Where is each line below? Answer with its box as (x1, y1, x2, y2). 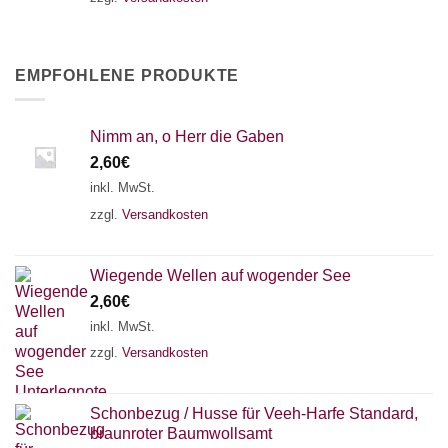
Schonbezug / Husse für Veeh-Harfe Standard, (90, 405, 418, 423)
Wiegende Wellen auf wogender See (90, 266, 351, 284)
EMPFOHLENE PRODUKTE (15, 66, 240, 84)
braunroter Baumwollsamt (90, 425, 272, 443)
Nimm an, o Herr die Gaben (90, 128, 284, 146)
